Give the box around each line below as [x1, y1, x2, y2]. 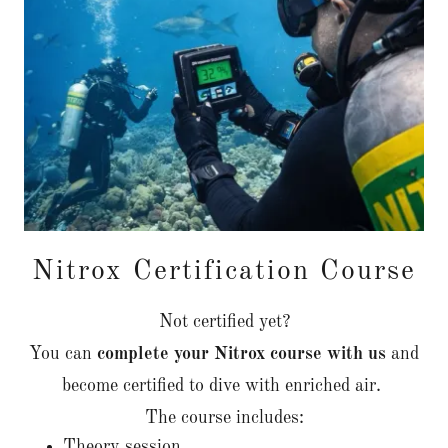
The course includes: [144, 409, 304, 428]
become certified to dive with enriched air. [62, 377, 386, 396]
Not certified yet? [158, 313, 290, 332]
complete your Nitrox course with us [97, 345, 391, 364]
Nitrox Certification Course [32, 258, 416, 287]
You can [29, 345, 97, 364]
